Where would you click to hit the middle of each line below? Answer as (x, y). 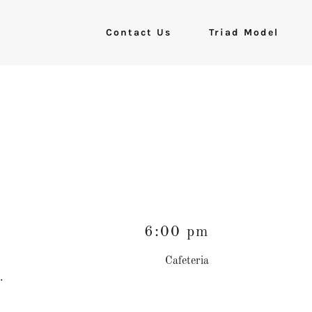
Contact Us (139, 32)
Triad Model (244, 32)
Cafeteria (187, 261)
